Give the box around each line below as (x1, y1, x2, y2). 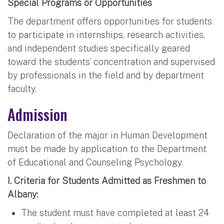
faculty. (7, 83, 36, 94)
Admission (7, 102, 67, 125)
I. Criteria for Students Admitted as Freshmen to (7, 175, 206, 186)
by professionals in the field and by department (7, 69, 204, 80)
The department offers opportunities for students (7, 15, 212, 26)
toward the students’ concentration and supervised (7, 56, 215, 67)
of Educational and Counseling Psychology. (7, 156, 183, 167)
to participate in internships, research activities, (7, 29, 205, 40)
